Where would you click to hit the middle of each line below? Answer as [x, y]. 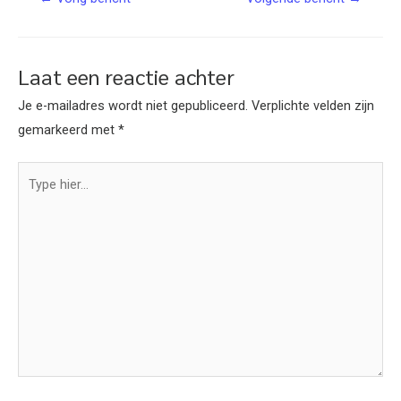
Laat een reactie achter [126, 77]
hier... [31, 196]
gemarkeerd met [68, 130]
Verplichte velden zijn [313, 106]
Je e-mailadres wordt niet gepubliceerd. [133, 106]
